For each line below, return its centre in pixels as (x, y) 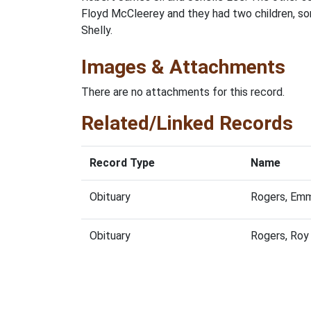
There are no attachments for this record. (183, 92)
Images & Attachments (183, 67)
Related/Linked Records (187, 123)
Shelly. (97, 30)
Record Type (122, 163)
